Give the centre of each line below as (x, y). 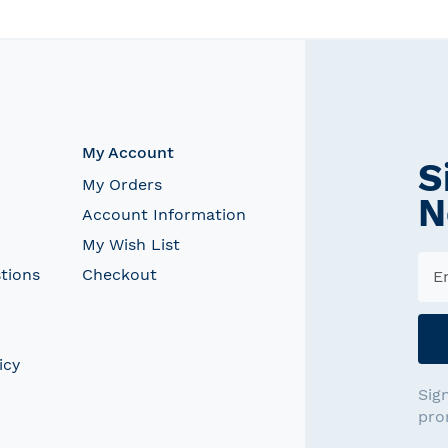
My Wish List (130, 244)
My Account (127, 152)
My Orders (121, 184)
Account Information (163, 214)
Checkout (119, 274)
